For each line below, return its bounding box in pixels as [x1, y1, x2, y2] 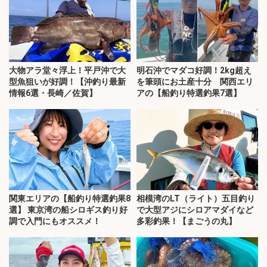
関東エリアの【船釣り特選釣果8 [9, 194, 131, 204]
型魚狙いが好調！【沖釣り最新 [9, 77, 126, 87]
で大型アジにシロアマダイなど [136, 205, 253, 215]
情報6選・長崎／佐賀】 [9, 88, 97, 98]
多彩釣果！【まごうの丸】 [136, 216, 237, 226]
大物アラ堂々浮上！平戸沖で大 [9, 66, 126, 76]
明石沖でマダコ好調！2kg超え [136, 66, 252, 76]
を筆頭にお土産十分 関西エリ [136, 77, 253, 87]
